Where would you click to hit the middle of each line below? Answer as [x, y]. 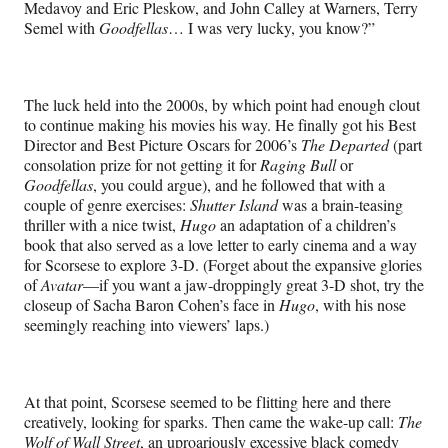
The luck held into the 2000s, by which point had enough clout [222, 104]
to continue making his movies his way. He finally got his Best [220, 124]
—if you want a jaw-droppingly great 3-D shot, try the [253, 284]
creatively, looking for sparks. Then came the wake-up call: [211, 421]
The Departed [345, 144]
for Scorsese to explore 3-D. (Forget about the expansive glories [223, 264]
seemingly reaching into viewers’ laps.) [149, 324]
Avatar [62, 284]
